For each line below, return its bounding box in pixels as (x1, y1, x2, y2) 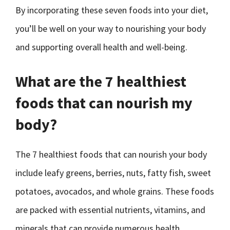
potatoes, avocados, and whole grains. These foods (15, 185, 214, 197)
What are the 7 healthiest (15, 71, 186, 91)
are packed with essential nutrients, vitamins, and (15, 204, 205, 216)
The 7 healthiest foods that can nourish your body (15, 148, 207, 160)
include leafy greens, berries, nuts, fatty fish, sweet (15, 167, 211, 179)
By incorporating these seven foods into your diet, (15, 4, 208, 16)
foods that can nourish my (15, 93, 193, 112)
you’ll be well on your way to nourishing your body (15, 23, 206, 34)
